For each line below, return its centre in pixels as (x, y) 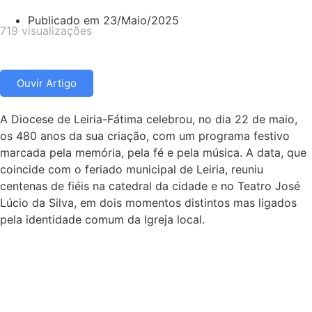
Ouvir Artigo (47, 83)
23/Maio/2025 (141, 20)
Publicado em (64, 20)
